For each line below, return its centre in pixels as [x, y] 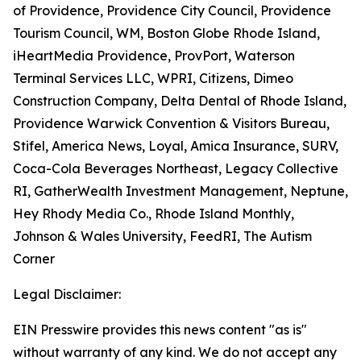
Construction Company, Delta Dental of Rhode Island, [180, 101]
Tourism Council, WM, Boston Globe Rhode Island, [166, 33]
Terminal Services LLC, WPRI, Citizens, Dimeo [153, 78]
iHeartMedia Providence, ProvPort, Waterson [154, 56]
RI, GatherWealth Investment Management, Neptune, [180, 191]
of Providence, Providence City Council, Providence [172, 10]
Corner [34, 259]
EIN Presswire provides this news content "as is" [160, 330]
